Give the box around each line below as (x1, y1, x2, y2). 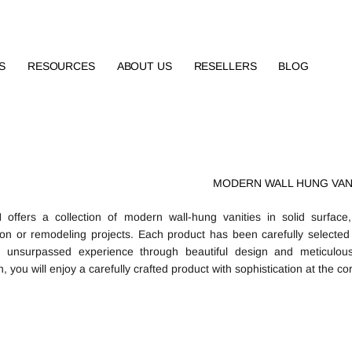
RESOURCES (27, 60, 95, 72)
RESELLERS (193, 60, 257, 72)
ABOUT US (116, 60, 172, 72)
